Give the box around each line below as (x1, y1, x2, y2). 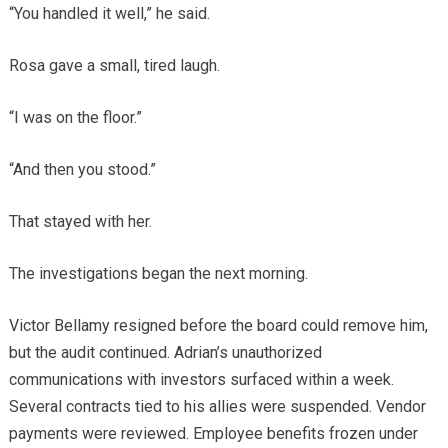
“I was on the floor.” (8, 107, 142, 127)
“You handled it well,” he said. (8, 3, 210, 23)
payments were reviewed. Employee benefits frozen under (8, 423, 418, 443)
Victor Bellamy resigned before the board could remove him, (8, 315, 428, 335)
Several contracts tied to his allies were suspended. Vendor (8, 396, 426, 416)
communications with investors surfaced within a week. (8, 369, 394, 389)
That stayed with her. (8, 211, 152, 231)
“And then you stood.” (8, 159, 156, 179)
